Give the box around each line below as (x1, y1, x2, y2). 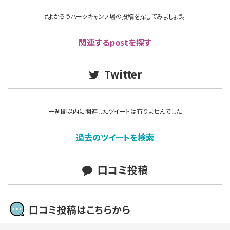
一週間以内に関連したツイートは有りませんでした (48, 106, 182, 116)
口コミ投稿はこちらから (29, 202, 131, 216)
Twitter (104, 67, 142, 82)
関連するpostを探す (79, 35, 151, 48)
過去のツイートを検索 (76, 130, 154, 143)
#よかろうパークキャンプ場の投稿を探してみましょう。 (45, 11, 185, 21)
